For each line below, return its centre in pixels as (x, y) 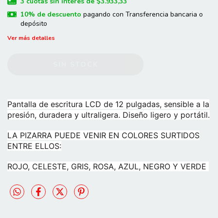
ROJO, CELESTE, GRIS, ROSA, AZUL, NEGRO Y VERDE (108, 167)
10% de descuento (51, 15)
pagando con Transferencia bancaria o (142, 15)
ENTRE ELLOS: (34, 146)
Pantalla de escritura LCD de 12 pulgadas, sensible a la (108, 104)
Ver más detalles (31, 38)
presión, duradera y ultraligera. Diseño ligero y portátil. (109, 115)
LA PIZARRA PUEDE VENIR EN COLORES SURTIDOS (103, 136)
